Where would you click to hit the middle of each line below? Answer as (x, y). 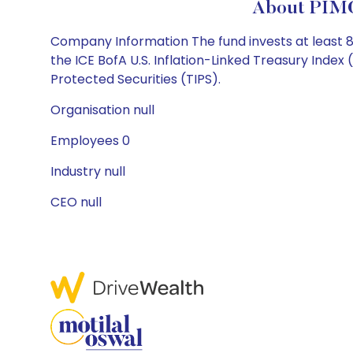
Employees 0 (90, 141)
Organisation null (102, 110)
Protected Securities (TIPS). (136, 79)
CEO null (76, 202)
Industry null (88, 171)
